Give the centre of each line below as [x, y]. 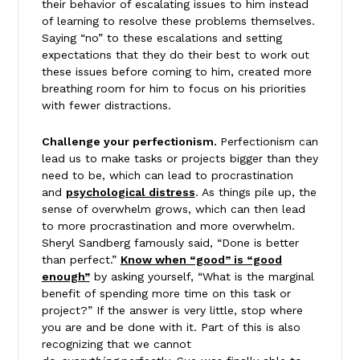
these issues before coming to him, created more [176, 71]
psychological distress [130, 192]
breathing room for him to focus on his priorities [174, 88]
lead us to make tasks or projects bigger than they [180, 158]
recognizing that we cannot [116, 344]
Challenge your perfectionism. [131, 141]
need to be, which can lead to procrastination [167, 175]
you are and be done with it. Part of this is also [171, 327]
